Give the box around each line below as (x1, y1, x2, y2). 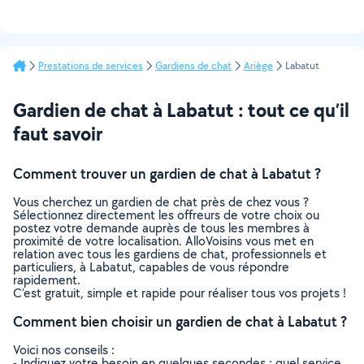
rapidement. (13, 271, 80, 288)
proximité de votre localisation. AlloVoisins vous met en (13, 232, 314, 249)
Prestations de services (38, 58, 143, 72)
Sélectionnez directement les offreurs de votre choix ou (13, 206, 319, 223)
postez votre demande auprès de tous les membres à (13, 219, 310, 236)
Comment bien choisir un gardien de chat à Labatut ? (13, 312, 347, 331)
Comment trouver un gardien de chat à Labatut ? (13, 164, 321, 183)
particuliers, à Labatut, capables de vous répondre (13, 258, 289, 275)
